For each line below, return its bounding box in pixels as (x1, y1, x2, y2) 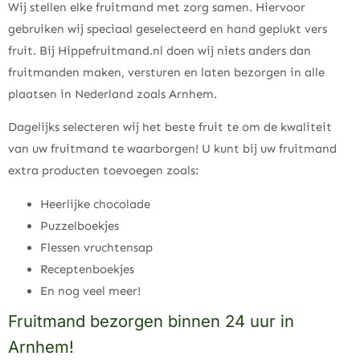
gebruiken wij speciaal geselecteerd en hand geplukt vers (8, 21, 327, 36)
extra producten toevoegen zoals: (8, 163, 198, 178)
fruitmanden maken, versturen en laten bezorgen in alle (8, 64, 325, 80)
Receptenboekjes (40, 261, 134, 276)
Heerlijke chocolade (40, 196, 150, 211)
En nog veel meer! (40, 283, 141, 298)
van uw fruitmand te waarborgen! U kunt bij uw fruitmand (8, 141, 337, 157)
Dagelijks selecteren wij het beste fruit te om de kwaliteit (8, 120, 332, 135)
